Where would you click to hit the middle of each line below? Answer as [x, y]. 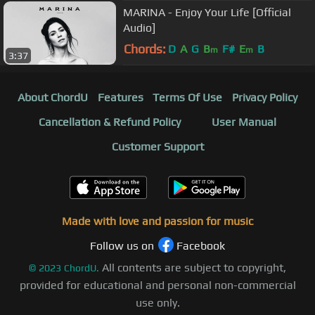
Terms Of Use [188, 98]
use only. [157, 303]
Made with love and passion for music [157, 221]
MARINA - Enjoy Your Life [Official [207, 12]
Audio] [139, 27]
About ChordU [52, 98]
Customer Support [157, 147]
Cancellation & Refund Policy [110, 122]
